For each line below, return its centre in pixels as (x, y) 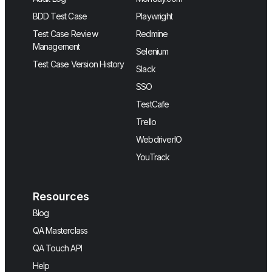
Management (56, 46)
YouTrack (153, 157)
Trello (146, 121)
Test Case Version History (78, 64)
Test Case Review (65, 33)
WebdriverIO (159, 139)
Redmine (152, 33)
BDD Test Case (60, 16)
